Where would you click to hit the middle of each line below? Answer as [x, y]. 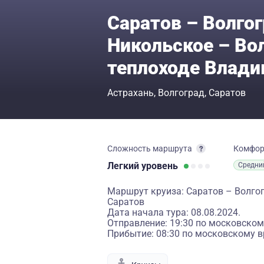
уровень [160, 166]
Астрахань [131, 93]
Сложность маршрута [150, 148]
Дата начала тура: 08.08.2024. [174, 212]
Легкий [124, 166]
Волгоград [181, 93]
